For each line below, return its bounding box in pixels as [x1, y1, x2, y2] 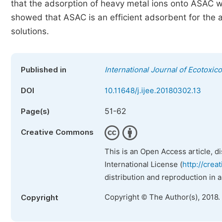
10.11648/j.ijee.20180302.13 [105, 86, 201, 95]
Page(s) [21, 107, 50, 116]
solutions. [11, 26, 49, 36]
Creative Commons [21, 128, 94, 137]
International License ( [105, 160, 182, 169]
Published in [21, 65, 66, 74]
